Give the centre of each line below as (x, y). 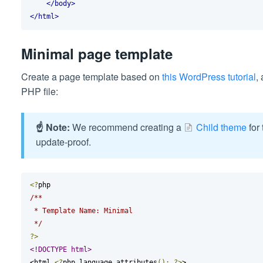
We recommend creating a (128, 127)
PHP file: (39, 92)
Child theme (221, 127)
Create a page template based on (91, 77)
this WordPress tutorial (209, 77)
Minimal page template (97, 53)
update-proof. (63, 142)
